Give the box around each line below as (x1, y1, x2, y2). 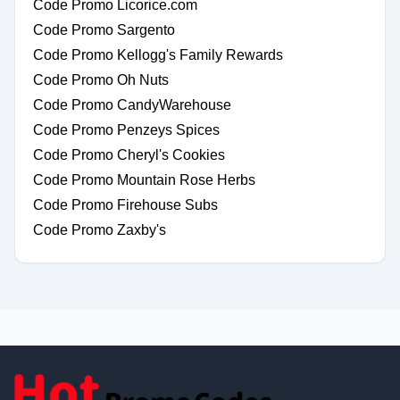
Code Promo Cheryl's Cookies (33, 147, 225, 162)
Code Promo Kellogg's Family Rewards (33, 47, 283, 62)
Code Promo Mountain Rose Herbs (33, 172, 255, 187)
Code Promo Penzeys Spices (33, 122, 220, 137)
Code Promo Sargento (33, 22, 175, 37)
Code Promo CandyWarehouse (33, 97, 231, 112)
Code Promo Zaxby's (33, 222, 166, 237)
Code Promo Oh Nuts (33, 72, 169, 87)
